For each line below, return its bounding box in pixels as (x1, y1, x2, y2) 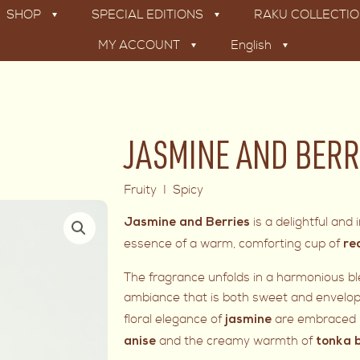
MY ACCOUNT (98, 38, 180, 53)
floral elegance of (124, 312, 223, 327)
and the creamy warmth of (159, 333, 313, 349)
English (231, 38, 272, 53)
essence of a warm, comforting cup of (124, 236, 341, 252)
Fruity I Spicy (124, 182, 204, 198)
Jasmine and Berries (124, 217, 251, 230)
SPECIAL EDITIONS (92, 7, 203, 22)
